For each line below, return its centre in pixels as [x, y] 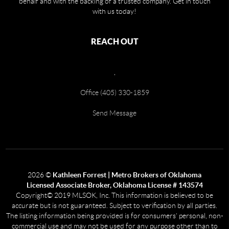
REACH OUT [114, 42]
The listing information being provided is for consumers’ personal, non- [114, 216]
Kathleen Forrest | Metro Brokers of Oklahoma [127, 175]
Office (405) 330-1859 [114, 93]
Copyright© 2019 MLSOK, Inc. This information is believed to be [114, 196]
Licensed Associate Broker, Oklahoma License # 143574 [114, 185]
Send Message [114, 113]
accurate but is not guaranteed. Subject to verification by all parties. [114, 206]
